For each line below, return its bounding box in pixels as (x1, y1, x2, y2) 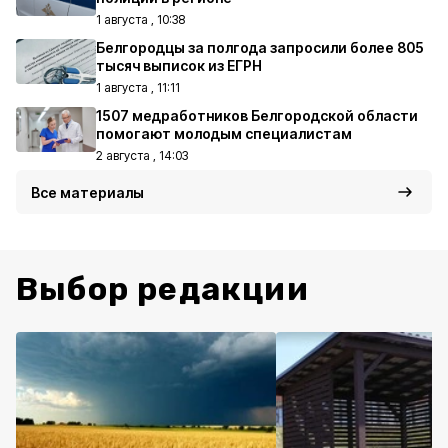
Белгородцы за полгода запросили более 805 (96, 39, 424, 56)
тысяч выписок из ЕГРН (96, 57, 262, 74)
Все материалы (31, 184, 144, 201)
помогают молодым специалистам (96, 125, 352, 142)
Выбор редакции (16, 270, 309, 308)
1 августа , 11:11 (96, 80, 180, 95)
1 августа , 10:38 (96, 12, 185, 27)
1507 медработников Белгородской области (96, 107, 418, 124)
